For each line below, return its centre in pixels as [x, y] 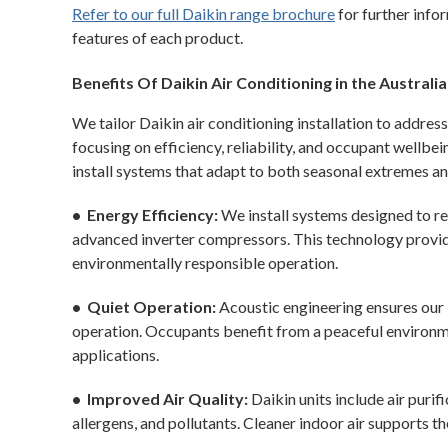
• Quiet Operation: [144, 306]
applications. [115, 354]
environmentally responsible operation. [205, 262]
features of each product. [157, 37]
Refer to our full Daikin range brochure [203, 13]
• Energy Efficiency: [145, 214]
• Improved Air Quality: [160, 398]
